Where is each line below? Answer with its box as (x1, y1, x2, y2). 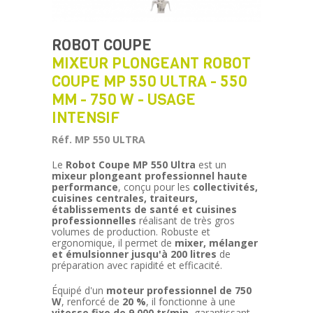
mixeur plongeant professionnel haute (52, 169, 247, 182)
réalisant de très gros (136, 214, 235, 227)
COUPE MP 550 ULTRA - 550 (52, 71, 247, 92)
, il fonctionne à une (146, 295, 235, 308)
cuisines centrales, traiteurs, (52, 191, 198, 205)
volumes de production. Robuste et (52, 225, 210, 238)
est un (196, 158, 226, 171)
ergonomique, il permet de (52, 236, 175, 249)
